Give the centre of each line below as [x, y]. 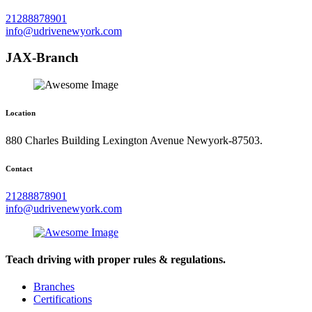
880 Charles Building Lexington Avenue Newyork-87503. [134, 140]
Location [21, 112]
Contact [19, 168]
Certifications [63, 299]
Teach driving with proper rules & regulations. [116, 260]
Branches [54, 287]
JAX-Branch [42, 58]
